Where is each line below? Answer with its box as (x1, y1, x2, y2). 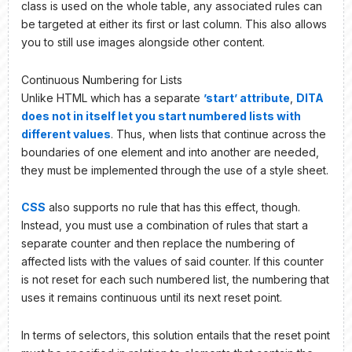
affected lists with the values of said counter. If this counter (21, 255, 324, 269)
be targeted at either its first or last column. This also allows (21, 17, 327, 31)
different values (21, 126, 111, 141)
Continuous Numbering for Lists (21, 72, 182, 86)
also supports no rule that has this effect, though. (46, 200, 300, 214)
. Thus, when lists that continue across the (111, 126, 326, 141)
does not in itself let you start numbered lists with (21, 108, 301, 123)
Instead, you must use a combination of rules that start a (21, 218, 308, 233)
